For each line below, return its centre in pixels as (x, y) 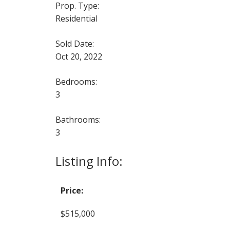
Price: (72, 190)
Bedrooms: (76, 81)
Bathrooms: (78, 119)
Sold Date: (74, 43)
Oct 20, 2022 (79, 56)
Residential (76, 18)
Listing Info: (89, 161)
